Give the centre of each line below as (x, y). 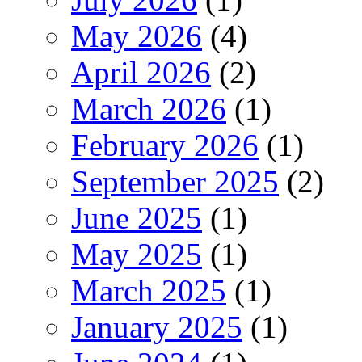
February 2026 (165, 145)
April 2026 (141, 72)
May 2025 (137, 254)
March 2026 (149, 108)
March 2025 (149, 290)
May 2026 (137, 36)
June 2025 (137, 217)
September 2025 (175, 181)
